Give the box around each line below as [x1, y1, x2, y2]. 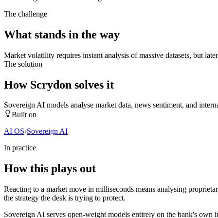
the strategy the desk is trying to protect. [4, 194, 126, 202]
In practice [4, 144, 36, 152]
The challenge [4, 9, 47, 18]
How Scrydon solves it [4, 78, 114, 91]
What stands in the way [4, 28, 120, 41]
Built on [12, 110, 36, 119]
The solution [4, 59, 42, 68]
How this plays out [4, 162, 96, 175]
